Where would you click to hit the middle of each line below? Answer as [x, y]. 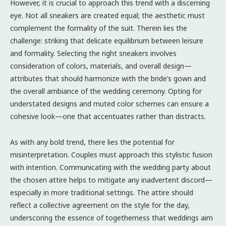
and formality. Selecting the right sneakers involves [93, 53]
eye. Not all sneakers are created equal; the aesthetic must [107, 15]
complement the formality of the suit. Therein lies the [99, 28]
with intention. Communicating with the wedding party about [110, 167]
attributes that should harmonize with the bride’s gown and [108, 78]
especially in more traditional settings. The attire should [102, 192]
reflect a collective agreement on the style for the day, [100, 205]
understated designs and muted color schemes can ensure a [109, 103]
